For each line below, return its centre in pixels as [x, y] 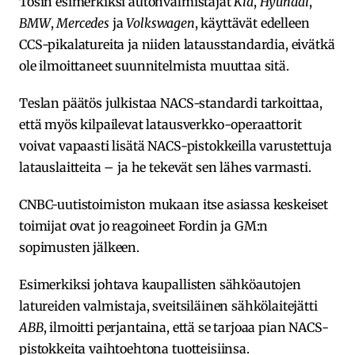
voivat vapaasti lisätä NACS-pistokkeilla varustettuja [176, 145]
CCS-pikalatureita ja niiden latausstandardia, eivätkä [177, 44]
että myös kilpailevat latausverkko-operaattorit [160, 124]
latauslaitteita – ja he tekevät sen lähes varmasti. [165, 167]
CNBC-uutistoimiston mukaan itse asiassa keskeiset [174, 204]
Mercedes [83, 23]
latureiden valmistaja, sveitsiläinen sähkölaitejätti [168, 305]
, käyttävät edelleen [252, 23]
